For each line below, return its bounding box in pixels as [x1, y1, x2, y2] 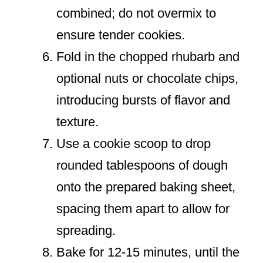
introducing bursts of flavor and [56, 93, 230, 108]
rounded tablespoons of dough [56, 158, 228, 173]
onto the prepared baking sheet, [56, 180, 235, 195]
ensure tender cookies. [56, 28, 185, 43]
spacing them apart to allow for [56, 201, 230, 217]
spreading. [56, 223, 116, 238]
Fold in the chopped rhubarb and [56, 49, 240, 65]
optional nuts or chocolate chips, [56, 71, 238, 86]
